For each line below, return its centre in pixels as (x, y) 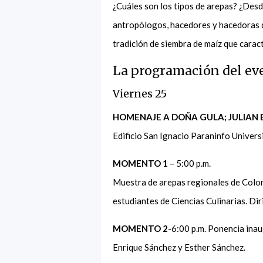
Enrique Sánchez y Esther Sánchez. (181, 247)
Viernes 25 (141, 93)
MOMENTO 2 (140, 228)
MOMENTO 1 (140, 163)
